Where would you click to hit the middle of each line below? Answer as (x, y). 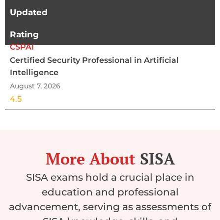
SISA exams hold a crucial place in (110, 177)
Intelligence (34, 72)
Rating (24, 34)
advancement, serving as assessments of (110, 206)
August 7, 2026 (35, 86)
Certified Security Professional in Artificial (94, 60)
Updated (29, 12)
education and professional (110, 192)
